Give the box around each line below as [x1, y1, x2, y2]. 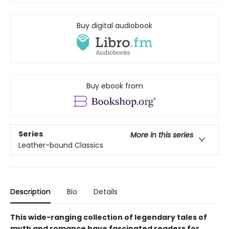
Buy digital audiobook [77, 20, 152, 31]
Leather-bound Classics [18, 140, 103, 150]
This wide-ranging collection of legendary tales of [10, 212, 207, 223]
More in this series [130, 129, 193, 140]
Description [10, 187, 51, 197]
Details [94, 187, 118, 197]
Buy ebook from [86, 81, 143, 91]
